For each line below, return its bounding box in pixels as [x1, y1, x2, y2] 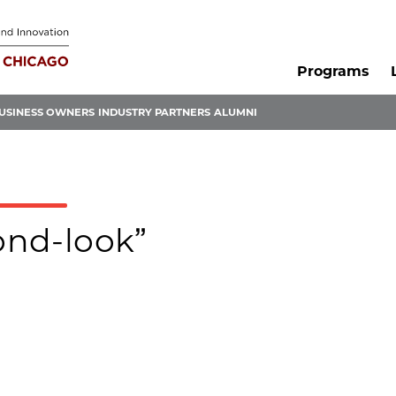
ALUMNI [214, 106, 257, 119]
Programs [296, 63, 369, 80]
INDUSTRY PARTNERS [98, 106, 210, 119]
